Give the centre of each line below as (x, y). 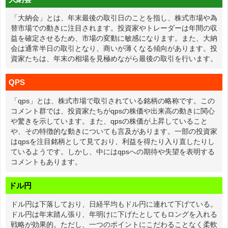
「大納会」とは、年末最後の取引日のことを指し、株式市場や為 (114, 18)
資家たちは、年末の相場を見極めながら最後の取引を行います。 (114, 59)
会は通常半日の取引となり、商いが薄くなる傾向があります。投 (114, 48)
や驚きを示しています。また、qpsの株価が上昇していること (109, 121)
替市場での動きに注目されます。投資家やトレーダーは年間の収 (114, 28)
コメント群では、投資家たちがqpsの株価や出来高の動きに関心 (113, 111)
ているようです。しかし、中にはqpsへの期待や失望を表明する (113, 152)
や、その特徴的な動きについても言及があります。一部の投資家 (114, 131)
